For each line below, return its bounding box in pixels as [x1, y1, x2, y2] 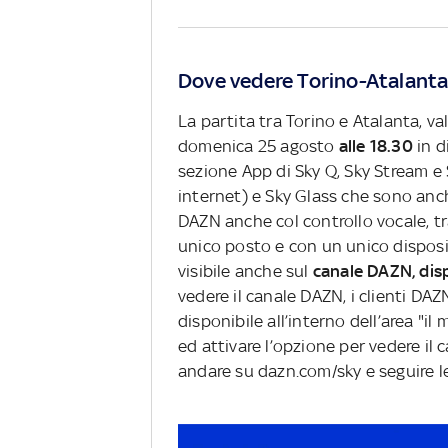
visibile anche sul [178, 261, 313, 282]
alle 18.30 [334, 136, 413, 157]
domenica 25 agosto [178, 136, 335, 157]
